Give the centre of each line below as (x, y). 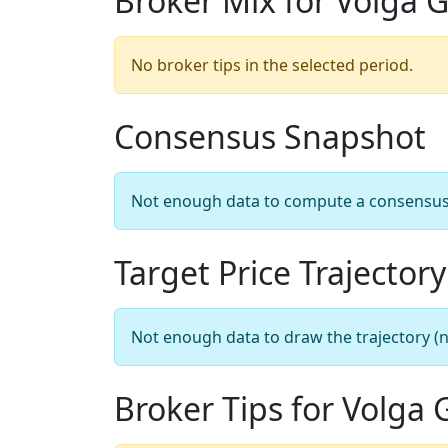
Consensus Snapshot (270, 136)
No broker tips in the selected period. (272, 65)
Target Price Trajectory (280, 272)
